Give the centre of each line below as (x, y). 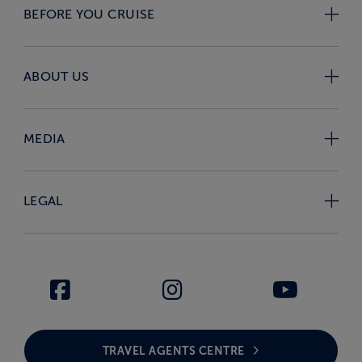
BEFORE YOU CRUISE (89, 15)
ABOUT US (56, 77)
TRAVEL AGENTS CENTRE (175, 351)
